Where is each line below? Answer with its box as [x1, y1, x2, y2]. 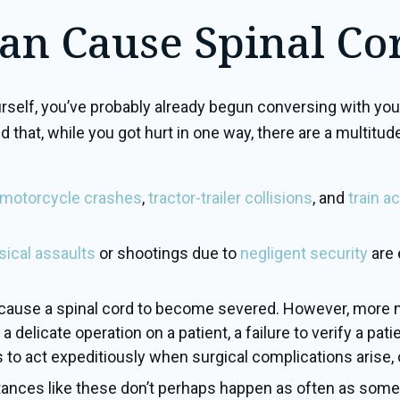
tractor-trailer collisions [148, 188, 312, 207]
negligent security [240, 244, 368, 262]
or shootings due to [96, 244, 240, 262]
